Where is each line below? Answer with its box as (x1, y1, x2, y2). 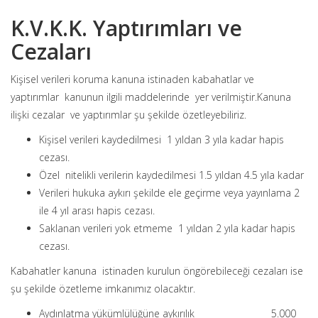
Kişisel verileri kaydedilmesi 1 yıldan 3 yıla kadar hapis (39, 133, 284, 146)
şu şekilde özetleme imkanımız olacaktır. (11, 282, 195, 295)
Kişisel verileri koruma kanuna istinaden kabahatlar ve (11, 72, 254, 86)
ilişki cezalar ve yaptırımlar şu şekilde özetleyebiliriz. (11, 108, 246, 121)
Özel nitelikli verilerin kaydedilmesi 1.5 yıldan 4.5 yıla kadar (39, 168, 304, 182)
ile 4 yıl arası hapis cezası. (39, 204, 155, 217)
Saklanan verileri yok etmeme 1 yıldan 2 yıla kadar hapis (39, 221, 295, 235)
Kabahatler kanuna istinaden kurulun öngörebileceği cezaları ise (11, 264, 303, 278)
